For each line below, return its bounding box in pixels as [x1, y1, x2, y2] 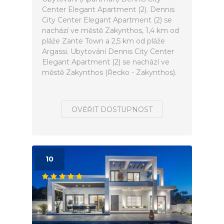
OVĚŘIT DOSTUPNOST [71, 105, 152, 114]
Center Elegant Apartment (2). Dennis [42, 5, 174, 14]
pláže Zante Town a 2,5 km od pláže [42, 36, 165, 45]
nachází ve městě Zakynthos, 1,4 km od [42, 26, 179, 35]
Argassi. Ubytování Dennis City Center [42, 47, 174, 56]
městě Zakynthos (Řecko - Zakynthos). [42, 68, 176, 77]
